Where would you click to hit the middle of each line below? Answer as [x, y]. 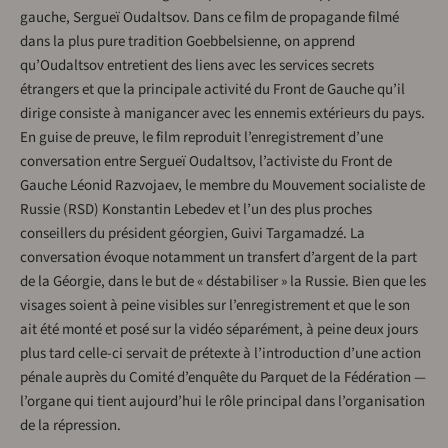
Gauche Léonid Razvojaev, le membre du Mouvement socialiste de [222, 185]
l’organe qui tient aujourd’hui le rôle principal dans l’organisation [222, 401]
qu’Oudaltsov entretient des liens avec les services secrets [197, 65]
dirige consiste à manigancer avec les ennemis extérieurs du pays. [222, 113]
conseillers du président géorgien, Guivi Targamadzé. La [192, 233]
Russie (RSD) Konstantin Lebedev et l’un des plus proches [196, 209]
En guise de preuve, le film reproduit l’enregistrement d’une [201, 137]
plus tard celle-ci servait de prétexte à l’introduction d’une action [220, 353]
